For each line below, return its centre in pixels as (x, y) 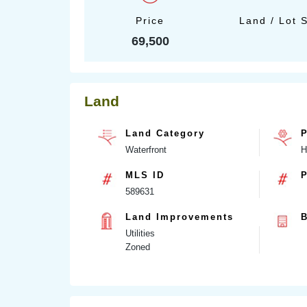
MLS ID (145, 175)
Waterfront (146, 149)
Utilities (140, 233)
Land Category (165, 133)
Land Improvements (180, 217)
